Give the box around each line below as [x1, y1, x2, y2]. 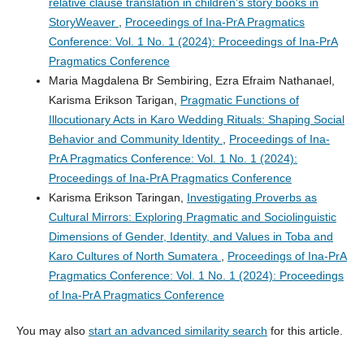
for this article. [266, 324, 343, 338]
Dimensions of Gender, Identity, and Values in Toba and [48, 230, 333, 244]
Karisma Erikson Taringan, [48, 191, 187, 205]
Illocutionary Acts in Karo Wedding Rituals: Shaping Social [48, 113, 344, 127]
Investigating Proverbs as [186, 191, 317, 205]
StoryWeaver [48, 15, 119, 29]
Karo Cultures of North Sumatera [48, 249, 221, 263]
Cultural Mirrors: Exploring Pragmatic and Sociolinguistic [48, 210, 336, 224]
